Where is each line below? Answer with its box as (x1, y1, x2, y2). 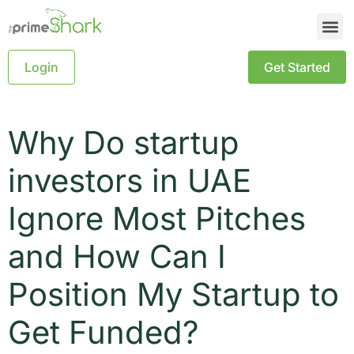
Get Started (264, 59, 330, 76)
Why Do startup (8, 123, 239, 163)
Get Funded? (8, 313, 198, 352)
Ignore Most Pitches (8, 199, 306, 239)
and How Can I (8, 237, 226, 277)
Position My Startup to (8, 275, 339, 314)
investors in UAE (8, 161, 251, 201)
